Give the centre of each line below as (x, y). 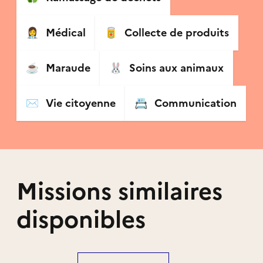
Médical (65, 32)
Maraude (68, 68)
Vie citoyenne (80, 103)
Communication (195, 103)
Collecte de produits (176, 32)
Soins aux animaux (176, 68)
